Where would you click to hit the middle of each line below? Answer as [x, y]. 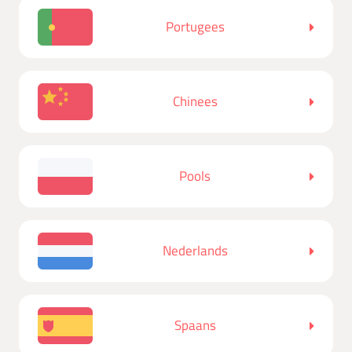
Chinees [195, 102]
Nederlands [195, 251]
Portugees [195, 27]
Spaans [195, 326]
